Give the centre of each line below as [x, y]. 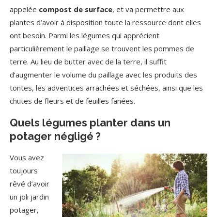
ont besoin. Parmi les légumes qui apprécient [85, 35]
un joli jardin [29, 197]
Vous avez [27, 157]
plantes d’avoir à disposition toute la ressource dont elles [105, 22]
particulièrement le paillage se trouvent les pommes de [102, 48]
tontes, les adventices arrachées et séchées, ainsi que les [106, 88]
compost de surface [76, 9]
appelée [24, 9]
